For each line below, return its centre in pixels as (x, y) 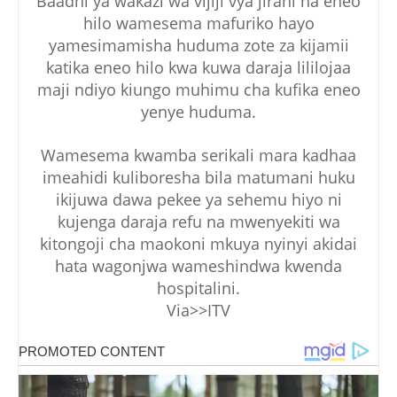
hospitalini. (198, 288)
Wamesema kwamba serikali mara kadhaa (198, 155)
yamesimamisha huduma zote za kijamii (198, 45)
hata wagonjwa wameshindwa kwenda (198, 265)
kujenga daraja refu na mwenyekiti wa (198, 221)
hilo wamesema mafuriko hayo (198, 23)
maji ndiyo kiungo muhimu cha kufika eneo (198, 89)
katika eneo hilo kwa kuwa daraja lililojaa (198, 67)
